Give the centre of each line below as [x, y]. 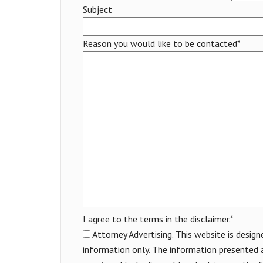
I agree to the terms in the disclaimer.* [158, 219]
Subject [97, 9]
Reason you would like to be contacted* [161, 43]
